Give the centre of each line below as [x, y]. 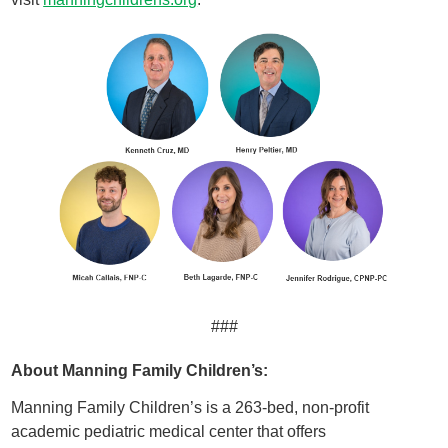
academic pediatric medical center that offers [169, 432]
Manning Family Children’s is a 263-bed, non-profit [190, 408]
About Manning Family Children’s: [140, 369]
